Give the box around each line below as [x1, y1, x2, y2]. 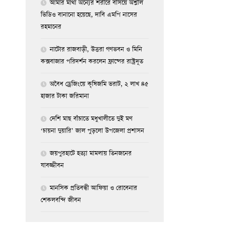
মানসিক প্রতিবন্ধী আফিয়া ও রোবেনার [50, 183, 137, 192]
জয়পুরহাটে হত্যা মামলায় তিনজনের [50, 149, 132, 158]
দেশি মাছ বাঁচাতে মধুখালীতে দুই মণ [50, 114, 133, 123]
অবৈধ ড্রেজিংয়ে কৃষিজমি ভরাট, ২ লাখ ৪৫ [50, 79, 149, 88]
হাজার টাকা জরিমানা [41, 91, 89, 100]
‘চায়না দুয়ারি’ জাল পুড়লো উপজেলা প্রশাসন [41, 126, 144, 135]
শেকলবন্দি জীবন [41, 195, 81, 204]
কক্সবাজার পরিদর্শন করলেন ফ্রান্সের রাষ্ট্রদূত [41, 57, 143, 66]
